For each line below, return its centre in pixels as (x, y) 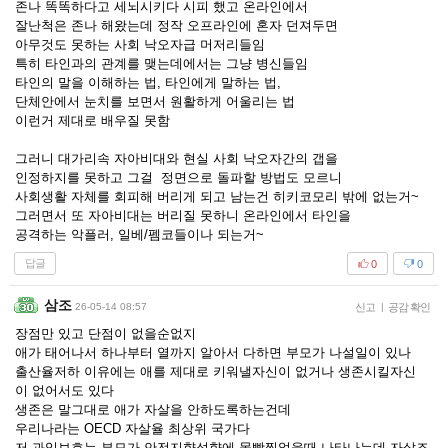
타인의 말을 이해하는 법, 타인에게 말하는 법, (150, 82)
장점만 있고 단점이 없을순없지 (105, 333)
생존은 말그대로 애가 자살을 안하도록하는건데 (153, 409)
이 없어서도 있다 (64, 390)
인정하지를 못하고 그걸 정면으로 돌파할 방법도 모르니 (178, 177)
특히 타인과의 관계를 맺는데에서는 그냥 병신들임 (161, 63)
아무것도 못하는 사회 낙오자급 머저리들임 (140, 44)
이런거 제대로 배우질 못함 (92, 120)
